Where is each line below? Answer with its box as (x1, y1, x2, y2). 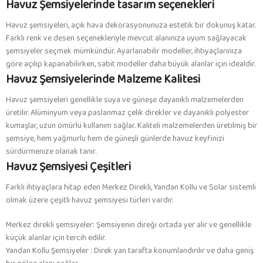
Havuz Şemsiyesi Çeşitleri (6, 157, 131, 177)
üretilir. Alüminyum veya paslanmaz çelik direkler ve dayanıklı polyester (6, 106, 249, 120)
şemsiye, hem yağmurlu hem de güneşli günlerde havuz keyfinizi (6, 132, 224, 146)
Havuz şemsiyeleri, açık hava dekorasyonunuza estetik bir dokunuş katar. (6, 19, 256, 32)
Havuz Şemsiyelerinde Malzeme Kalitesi (6, 70, 200, 89)
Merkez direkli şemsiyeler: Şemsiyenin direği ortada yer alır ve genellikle (6, 218, 251, 232)
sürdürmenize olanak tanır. (6, 145, 96, 159)
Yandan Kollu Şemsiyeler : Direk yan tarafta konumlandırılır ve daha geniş (6, 244, 254, 258)
